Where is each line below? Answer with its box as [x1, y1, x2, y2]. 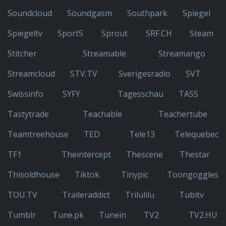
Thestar [180, 149, 210, 160]
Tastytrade [8, 108, 49, 120]
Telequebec [175, 129, 218, 140]
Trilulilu [125, 189, 154, 200]
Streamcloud [8, 68, 55, 79]
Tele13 [129, 129, 155, 140]
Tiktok [75, 169, 99, 180]
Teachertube [158, 108, 207, 120]
